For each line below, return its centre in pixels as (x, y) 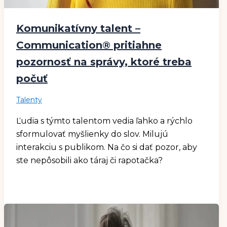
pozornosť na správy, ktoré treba (104, 62)
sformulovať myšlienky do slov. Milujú (92, 134)
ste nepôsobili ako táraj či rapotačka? (89, 161)
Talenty (29, 100)
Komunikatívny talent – (78, 29)
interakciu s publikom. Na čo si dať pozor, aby (107, 147)
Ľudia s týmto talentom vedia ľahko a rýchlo (104, 121)
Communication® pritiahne (89, 45)
